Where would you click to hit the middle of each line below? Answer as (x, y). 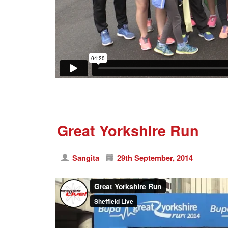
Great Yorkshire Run (128, 131)
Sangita (85, 158)
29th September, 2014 (155, 158)
